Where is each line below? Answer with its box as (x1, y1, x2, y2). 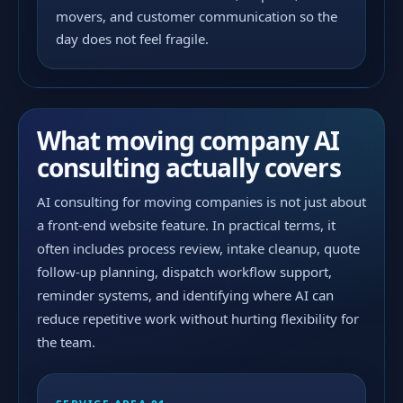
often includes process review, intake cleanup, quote (37, 239, 360, 257)
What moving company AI (37, 123, 340, 157)
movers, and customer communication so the (56, 7, 337, 25)
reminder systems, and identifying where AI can (37, 286, 334, 304)
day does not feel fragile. (56, 30, 209, 48)
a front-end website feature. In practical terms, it (37, 216, 336, 234)
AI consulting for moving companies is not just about (37, 193, 366, 210)
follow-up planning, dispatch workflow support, (37, 263, 332, 281)
